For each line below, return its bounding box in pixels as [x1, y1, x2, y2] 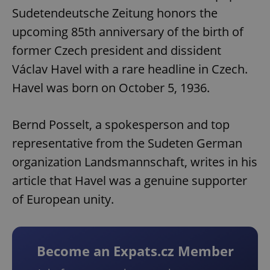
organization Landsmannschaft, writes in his [12, 154, 257, 171]
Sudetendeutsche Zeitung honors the [12, 5, 218, 22]
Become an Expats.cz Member [36, 242, 234, 260]
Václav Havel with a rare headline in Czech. [12, 61, 248, 78]
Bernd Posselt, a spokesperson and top [12, 116, 230, 133]
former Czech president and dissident [12, 42, 221, 59]
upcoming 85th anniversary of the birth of [12, 24, 243, 40]
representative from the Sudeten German [12, 135, 242, 152]
